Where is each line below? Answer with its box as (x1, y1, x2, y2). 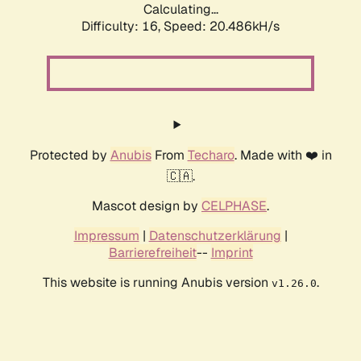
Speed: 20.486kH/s (164, 18, 280, 35)
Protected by (29, 147, 110, 164)
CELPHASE (201, 197, 267, 215)
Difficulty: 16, (81, 18, 164, 35)
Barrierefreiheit (108, 244, 197, 262)
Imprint (210, 244, 253, 262)
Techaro (187, 147, 234, 164)
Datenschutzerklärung (148, 227, 281, 245)
